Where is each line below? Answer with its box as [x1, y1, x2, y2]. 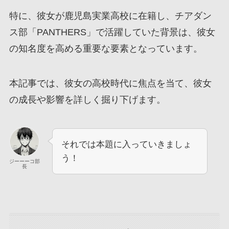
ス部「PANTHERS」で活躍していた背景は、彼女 [9, 27, 215, 38]
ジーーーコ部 [9, 158, 40, 165]
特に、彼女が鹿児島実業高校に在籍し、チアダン [9, 11, 212, 21]
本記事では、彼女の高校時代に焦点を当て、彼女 [9, 78, 212, 89]
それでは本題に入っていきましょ [61, 140, 192, 150]
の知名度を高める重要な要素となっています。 [9, 43, 202, 54]
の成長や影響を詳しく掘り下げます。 [9, 95, 166, 105]
